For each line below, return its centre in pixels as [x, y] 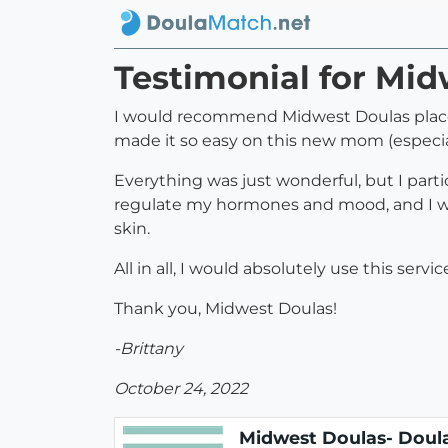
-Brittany [148, 349]
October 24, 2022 [181, 389]
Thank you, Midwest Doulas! [225, 309]
